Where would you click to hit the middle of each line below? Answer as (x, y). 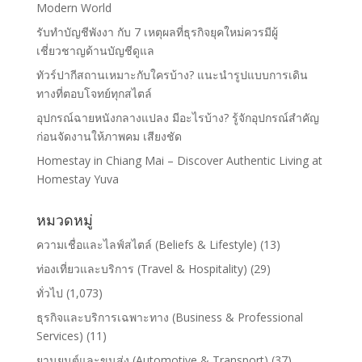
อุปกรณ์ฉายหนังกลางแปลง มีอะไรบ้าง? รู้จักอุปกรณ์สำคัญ (177, 118)
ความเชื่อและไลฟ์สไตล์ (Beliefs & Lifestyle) (146, 245)
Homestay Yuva (77, 179)
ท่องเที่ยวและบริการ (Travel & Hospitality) (141, 269)
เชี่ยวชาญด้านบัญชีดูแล (95, 51)
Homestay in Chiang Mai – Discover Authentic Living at (179, 161)
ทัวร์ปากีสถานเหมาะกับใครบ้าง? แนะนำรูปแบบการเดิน (172, 75)
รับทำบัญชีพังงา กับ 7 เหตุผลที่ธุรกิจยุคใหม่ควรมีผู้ (157, 32)
